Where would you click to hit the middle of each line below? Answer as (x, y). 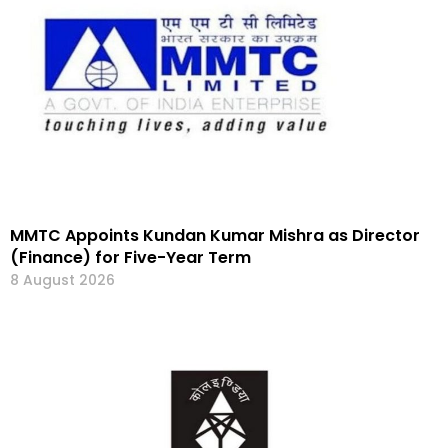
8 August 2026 (62, 280)
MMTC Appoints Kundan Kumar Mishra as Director (215, 235)
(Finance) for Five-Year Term (132, 257)
